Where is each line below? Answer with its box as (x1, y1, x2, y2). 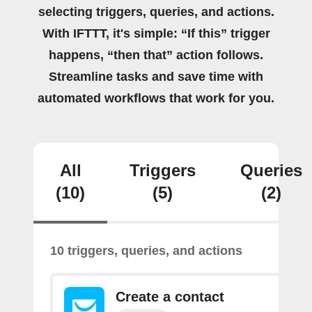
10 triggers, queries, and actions (50, 244, 242, 258)
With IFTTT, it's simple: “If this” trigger (42, 26, 270, 40)
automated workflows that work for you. (38, 91, 274, 105)
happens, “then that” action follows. (49, 48, 263, 62)
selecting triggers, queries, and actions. (38, 5, 274, 19)
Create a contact (116, 289, 224, 304)
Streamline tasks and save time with (49, 70, 263, 84)
